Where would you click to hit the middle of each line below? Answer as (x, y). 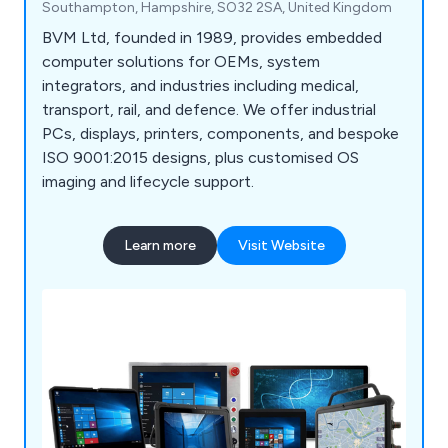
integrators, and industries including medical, (200, 86)
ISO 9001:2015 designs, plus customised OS (200, 158)
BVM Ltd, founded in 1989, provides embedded (212, 38)
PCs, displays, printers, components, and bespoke (220, 134)
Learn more (159, 246)
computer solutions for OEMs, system (181, 62)
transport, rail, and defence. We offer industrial (209, 110)
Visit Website (281, 246)
